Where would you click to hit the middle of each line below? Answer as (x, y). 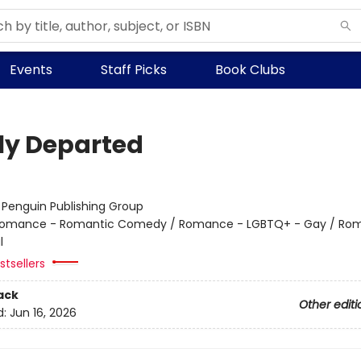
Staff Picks (134, 70)
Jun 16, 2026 (43, 313)
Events (31, 70)
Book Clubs (250, 70)
